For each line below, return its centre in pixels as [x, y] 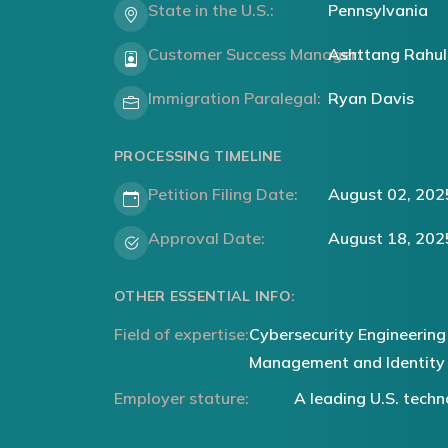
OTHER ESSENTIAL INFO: [205, 296]
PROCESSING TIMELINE [198, 156]
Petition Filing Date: [223, 194]
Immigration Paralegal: [234, 98]
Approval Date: [206, 238]
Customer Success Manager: [254, 54]
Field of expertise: [181, 334]
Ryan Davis [371, 98]
